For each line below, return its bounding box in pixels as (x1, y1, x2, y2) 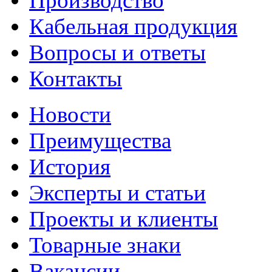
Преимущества (29, 128, 171, 153)
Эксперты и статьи (29, 180, 206, 205)
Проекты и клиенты (29, 206, 218, 231)
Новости (29, 102, 111, 127)
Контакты (29, 66, 122, 91)
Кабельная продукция (29, 14, 237, 39)
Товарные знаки (29, 233, 181, 257)
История (29, 154, 110, 179)
